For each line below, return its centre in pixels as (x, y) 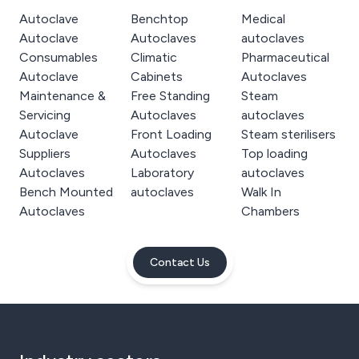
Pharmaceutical (286, 57)
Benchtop (159, 19)
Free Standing (170, 96)
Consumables (58, 57)
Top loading (275, 153)
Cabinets (156, 77)
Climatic (153, 57)
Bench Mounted (66, 192)
